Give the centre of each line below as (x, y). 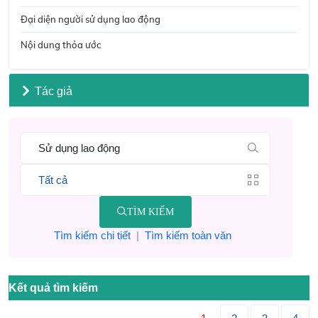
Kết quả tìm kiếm (53, 288)
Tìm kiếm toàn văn (188, 236)
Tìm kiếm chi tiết (92, 236)
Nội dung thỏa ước (61, 45)
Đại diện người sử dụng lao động (91, 20)
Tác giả (53, 91)
